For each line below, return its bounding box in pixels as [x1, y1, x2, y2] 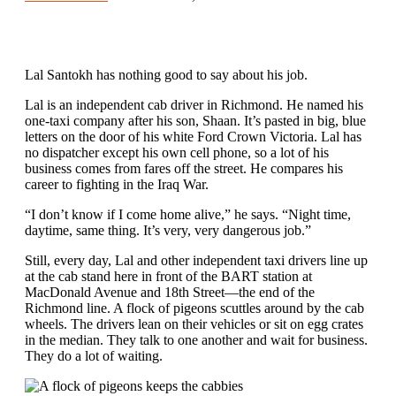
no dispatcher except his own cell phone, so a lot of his [25, 144, 329, 160]
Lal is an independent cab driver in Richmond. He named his [25, 96, 363, 112]
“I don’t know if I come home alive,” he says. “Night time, [25, 206, 351, 222]
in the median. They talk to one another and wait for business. [25, 331, 368, 347]
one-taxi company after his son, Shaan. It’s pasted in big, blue [25, 112, 366, 128]
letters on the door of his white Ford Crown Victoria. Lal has [25, 128, 362, 144]
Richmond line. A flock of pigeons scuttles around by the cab [25, 300, 364, 316]
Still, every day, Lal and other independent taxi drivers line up [25, 252, 368, 268]
